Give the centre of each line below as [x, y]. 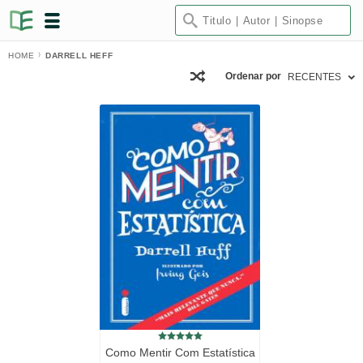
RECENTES [314, 77]
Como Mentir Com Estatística [180, 352]
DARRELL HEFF [79, 56]
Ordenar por [253, 76]
